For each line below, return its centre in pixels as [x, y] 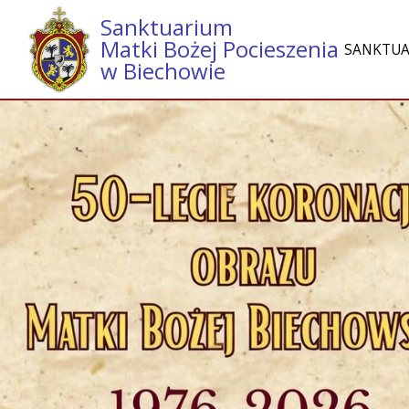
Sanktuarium [167, 26]
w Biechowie [163, 70]
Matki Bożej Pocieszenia [220, 48]
